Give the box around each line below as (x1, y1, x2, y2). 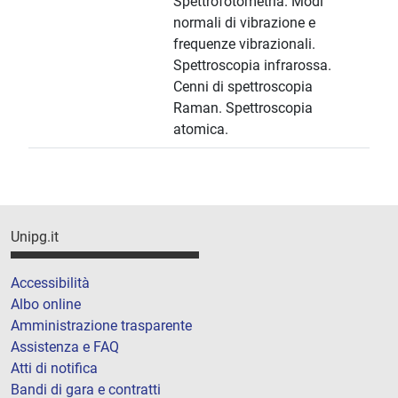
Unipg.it (11, 228, 59, 246)
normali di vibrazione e (173, 14, 315, 32)
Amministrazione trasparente (11, 316, 192, 334)
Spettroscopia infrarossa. (173, 57, 331, 75)
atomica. (173, 121, 228, 139)
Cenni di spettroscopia (173, 78, 313, 96)
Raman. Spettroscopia (173, 99, 313, 117)
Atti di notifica (11, 359, 98, 377)
